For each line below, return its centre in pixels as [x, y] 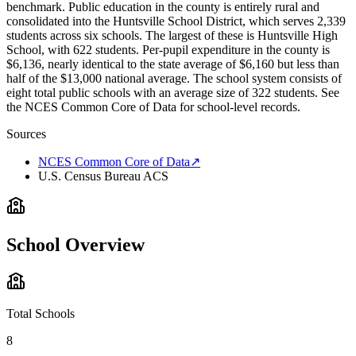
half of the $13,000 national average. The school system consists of [174, 79]
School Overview [75, 245]
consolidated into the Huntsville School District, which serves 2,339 [176, 21]
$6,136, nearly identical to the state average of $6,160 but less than [173, 64]
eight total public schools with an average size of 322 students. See [173, 93]
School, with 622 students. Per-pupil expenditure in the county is [168, 50]
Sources [26, 134]
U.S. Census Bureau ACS [103, 176]
